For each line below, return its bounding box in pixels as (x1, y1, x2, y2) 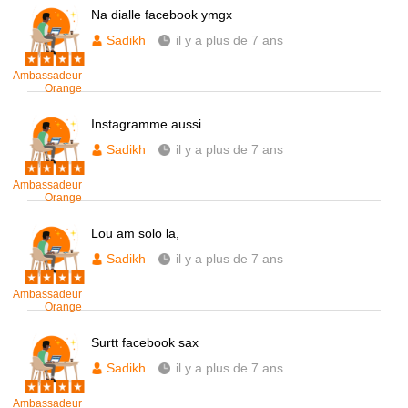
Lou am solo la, (91, 226, 179, 240)
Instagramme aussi (91, 117, 201, 131)
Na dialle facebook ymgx (91, 7, 232, 22)
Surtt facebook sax (91, 335, 199, 350)
